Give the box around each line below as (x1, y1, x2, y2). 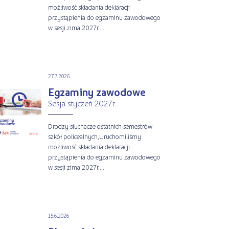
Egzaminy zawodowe (48, 85, 146, 99)
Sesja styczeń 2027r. (48, 98, 117, 108)
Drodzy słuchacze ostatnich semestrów (48, 121, 152, 130)
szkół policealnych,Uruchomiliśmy (48, 131, 141, 141)
